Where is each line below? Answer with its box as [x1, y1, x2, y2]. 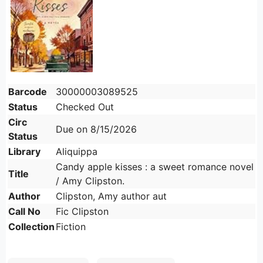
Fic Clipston [56, 205, 109, 218]
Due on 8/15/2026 [56, 123, 137, 136]
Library [8, 146, 41, 158]
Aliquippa [56, 146, 97, 158]
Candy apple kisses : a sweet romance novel [56, 161, 254, 173]
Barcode [8, 86, 47, 98]
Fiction [56, 221, 86, 233]
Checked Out [56, 101, 114, 113]
